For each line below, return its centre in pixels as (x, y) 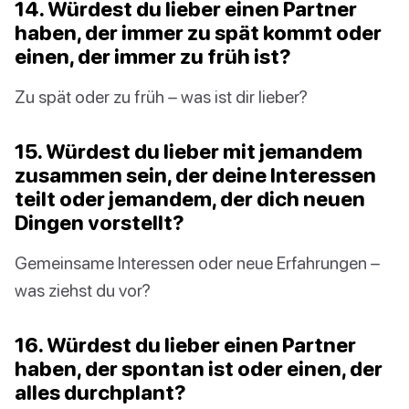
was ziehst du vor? (83, 290)
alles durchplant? (100, 393)
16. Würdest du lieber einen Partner (185, 345)
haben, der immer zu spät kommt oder (198, 33)
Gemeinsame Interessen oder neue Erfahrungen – (197, 263)
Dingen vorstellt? (100, 223)
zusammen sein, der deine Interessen (195, 175)
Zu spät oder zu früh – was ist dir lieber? (161, 97)
